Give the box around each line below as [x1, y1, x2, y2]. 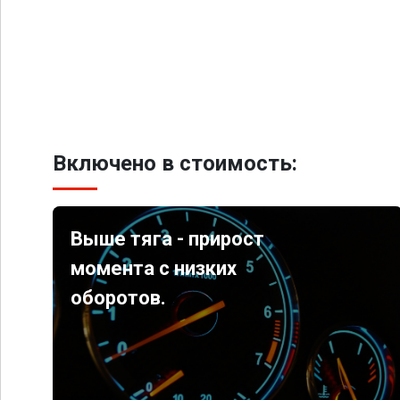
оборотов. [71, 287, 167, 309]
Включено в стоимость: [53, 151, 297, 176]
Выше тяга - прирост [71, 228, 265, 250]
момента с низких [71, 257, 237, 279]
